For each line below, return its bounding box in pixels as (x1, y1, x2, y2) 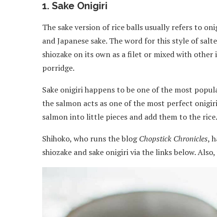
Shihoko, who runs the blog (42, 133, 139, 144)
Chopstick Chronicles (139, 133, 208, 144)
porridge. (42, 62, 76, 73)
